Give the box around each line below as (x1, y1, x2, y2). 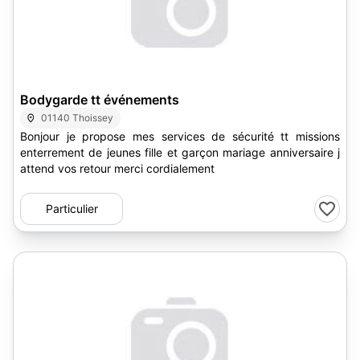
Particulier (45, 202, 98, 215)
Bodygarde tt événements (20, 92, 179, 108)
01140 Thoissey (41, 112, 114, 124)
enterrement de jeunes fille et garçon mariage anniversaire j (20, 145, 340, 159)
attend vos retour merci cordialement (20, 162, 215, 175)
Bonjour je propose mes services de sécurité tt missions (20, 129, 340, 143)
